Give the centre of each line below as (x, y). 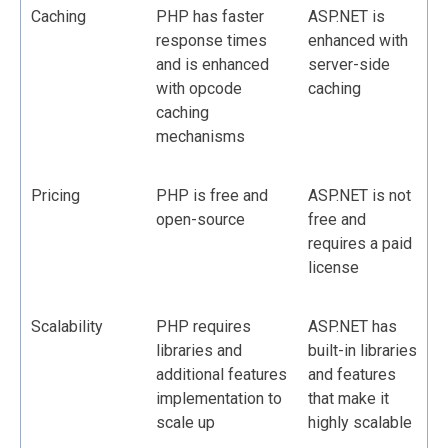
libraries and (199, 350)
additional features (221, 374)
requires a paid (360, 243)
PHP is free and (212, 195)
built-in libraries (362, 350)
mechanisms (200, 136)
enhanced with (358, 40)
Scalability (69, 326)
